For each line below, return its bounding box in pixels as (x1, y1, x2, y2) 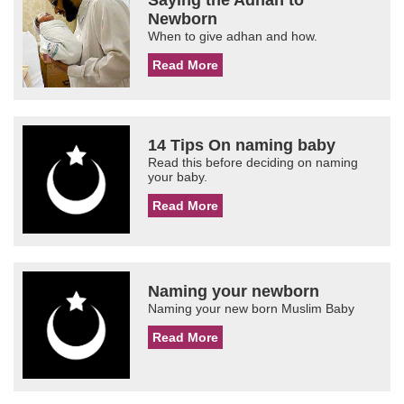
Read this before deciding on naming (148, 155, 359, 170)
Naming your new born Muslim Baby (148, 300, 355, 316)
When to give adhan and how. (148, 29, 318, 43)
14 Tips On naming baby (148, 136, 336, 155)
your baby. (148, 170, 208, 185)
